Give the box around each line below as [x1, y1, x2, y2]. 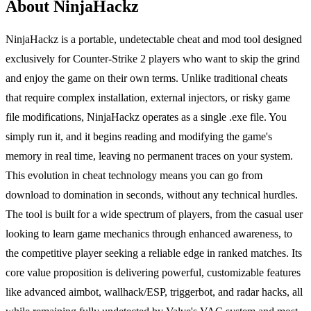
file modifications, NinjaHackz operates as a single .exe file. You [6, 111, 287, 124]
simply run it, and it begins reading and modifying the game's [6, 131, 272, 143]
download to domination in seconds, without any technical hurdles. [6, 189, 298, 201]
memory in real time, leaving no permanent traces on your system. [6, 150, 293, 162]
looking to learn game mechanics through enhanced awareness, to [6, 228, 292, 240]
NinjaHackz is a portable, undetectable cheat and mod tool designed [6, 33, 302, 46]
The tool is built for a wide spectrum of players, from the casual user [6, 208, 303, 221]
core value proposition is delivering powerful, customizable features [6, 267, 301, 279]
